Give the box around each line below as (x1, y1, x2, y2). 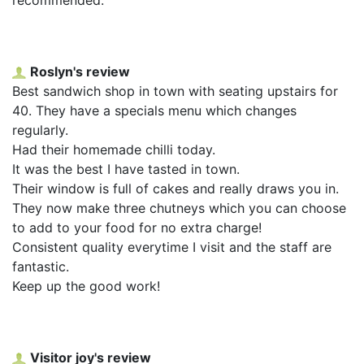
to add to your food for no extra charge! (12, 219, 262, 236)
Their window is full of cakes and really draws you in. (12, 180, 339, 197)
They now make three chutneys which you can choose (12, 199, 346, 216)
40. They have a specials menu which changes (12, 102, 297, 119)
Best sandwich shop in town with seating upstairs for (12, 82, 338, 99)
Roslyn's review (30, 63, 130, 80)
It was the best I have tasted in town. (12, 160, 240, 177)
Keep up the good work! (12, 277, 160, 294)
